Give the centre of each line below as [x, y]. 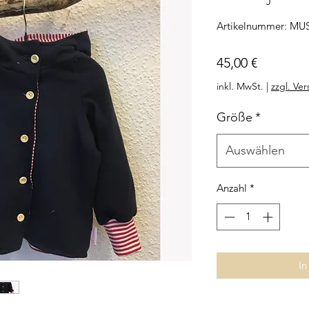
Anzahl [232, 188]
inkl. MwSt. [240, 87]
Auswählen [255, 151]
